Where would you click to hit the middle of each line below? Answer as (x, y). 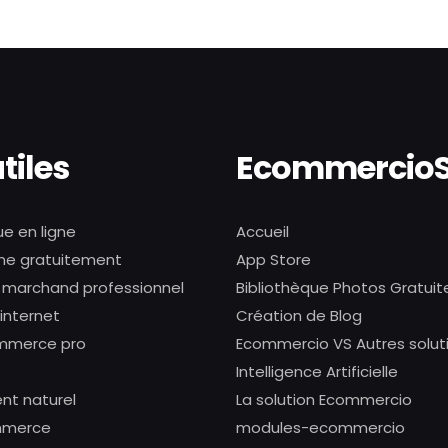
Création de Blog (299, 315)
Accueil (262, 231)
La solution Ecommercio (324, 399)
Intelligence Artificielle (317, 371)
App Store (273, 259)
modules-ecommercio (320, 427)
